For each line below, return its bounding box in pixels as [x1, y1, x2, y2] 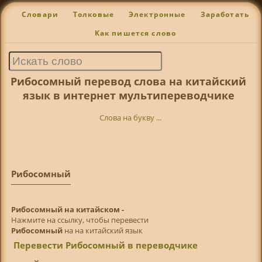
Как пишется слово [94, 29, 177, 38]
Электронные [128, 10, 186, 19]
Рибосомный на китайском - [11, 204, 124, 215]
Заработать [200, 10, 250, 19]
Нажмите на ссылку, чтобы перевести [11, 214, 149, 225]
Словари [21, 10, 58, 19]
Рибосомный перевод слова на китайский [11, 74, 247, 88]
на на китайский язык [62, 225, 143, 236]
